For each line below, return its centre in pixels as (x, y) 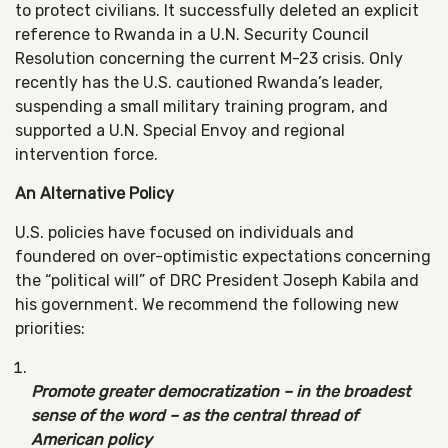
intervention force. (86, 154)
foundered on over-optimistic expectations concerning (223, 256)
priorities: (50, 328)
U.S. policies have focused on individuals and (184, 232)
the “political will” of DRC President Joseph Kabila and (217, 280)
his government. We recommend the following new (207, 304)
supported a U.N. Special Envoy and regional (180, 130)
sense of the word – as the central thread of (194, 415)
